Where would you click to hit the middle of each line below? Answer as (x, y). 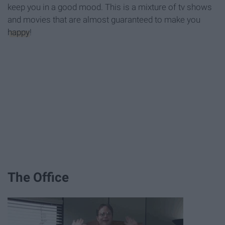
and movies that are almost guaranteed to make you (104, 20)
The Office (38, 177)
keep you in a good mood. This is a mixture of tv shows (110, 7)
